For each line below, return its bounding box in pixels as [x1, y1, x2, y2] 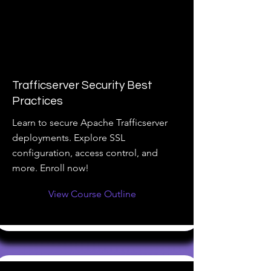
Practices [12, 95, 63, 107]
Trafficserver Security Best [12, 79, 152, 91]
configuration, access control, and [12, 147, 158, 158]
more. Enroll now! [12, 162, 89, 174]
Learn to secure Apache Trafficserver [12, 117, 168, 128]
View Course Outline [48, 188, 136, 200]
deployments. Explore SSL [12, 132, 125, 143]
